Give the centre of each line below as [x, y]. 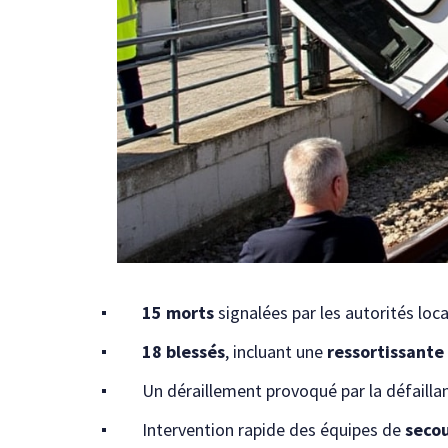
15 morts [178, 313]
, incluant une [276, 352]
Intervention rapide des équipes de [273, 430]
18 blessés [183, 352]
